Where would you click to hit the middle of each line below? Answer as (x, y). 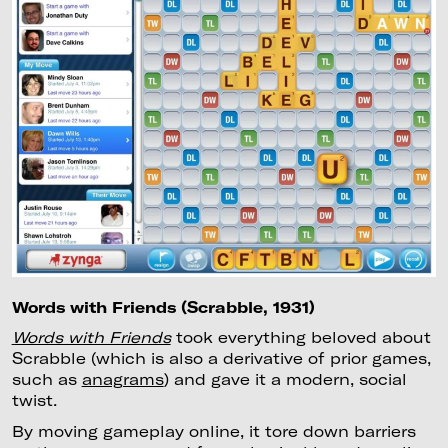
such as (46, 378)
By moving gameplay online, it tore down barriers (213, 431)
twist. (34, 399)
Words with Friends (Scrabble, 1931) (163, 306)
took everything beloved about (300, 336)
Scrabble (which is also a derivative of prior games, (221, 357)
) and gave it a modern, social (285, 378)
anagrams (122, 378)
